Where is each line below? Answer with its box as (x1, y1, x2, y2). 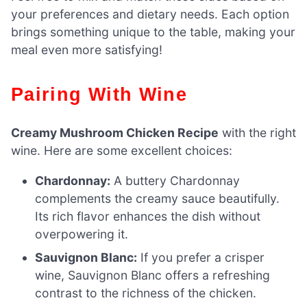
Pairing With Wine (24, 84, 188, 106)
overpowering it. (35, 227, 129, 241)
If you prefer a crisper (137, 250, 265, 265)
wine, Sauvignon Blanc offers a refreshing (35, 268, 271, 282)
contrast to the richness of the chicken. (35, 286, 257, 300)
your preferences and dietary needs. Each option (11, 7, 289, 22)
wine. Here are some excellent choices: (11, 143, 232, 158)
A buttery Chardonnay (110, 173, 241, 188)
